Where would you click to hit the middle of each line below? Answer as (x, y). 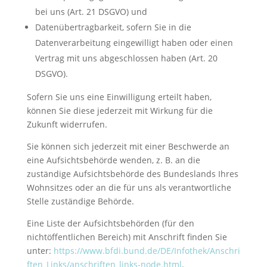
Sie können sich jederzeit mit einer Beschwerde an (128, 146)
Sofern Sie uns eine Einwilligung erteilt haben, (119, 97)
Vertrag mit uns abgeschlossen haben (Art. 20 (126, 58)
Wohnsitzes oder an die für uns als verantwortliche (129, 187)
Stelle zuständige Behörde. (80, 201)
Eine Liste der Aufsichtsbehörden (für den (110, 223)
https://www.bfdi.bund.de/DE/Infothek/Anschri (147, 250)
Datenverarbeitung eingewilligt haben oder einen (134, 42)
